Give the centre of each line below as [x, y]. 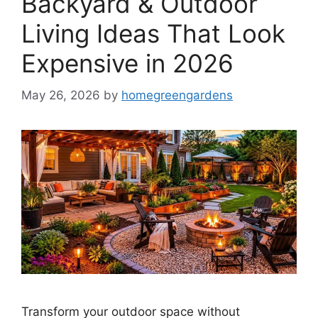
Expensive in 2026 [127, 63]
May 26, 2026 [61, 95]
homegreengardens [177, 95]
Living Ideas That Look [153, 33]
